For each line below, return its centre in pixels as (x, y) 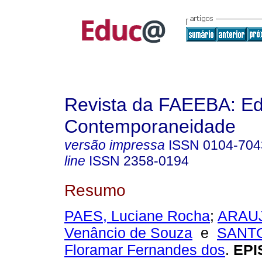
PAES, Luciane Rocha (137, 216)
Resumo (95, 190)
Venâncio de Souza (128, 233)
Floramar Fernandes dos (145, 250)
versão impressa (115, 145)
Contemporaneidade (150, 126)
